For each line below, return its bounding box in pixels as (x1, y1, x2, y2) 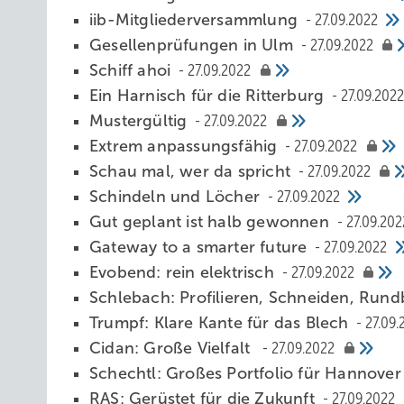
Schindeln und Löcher (89, 188, 265, 206)
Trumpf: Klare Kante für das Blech (89, 314, 353, 332)
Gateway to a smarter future (89, 238, 312, 256)
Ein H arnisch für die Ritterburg (89, 87, 329, 105)
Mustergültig (89, 112, 192, 130)
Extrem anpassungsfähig (89, 137, 282, 155)
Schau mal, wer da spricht (89, 162, 296, 180)
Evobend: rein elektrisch (89, 263, 279, 281)
